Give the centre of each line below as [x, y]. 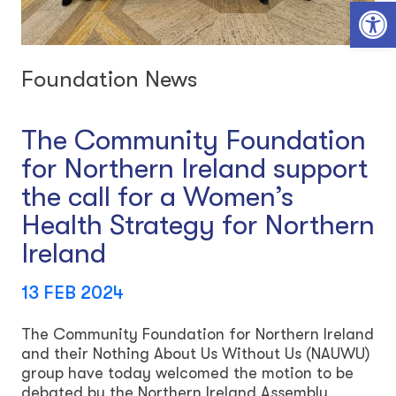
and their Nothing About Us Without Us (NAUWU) [196, 353]
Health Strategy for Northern [198, 225]
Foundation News [109, 79]
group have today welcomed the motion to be [187, 373]
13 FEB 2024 [72, 292]
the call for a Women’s [157, 196]
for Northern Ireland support [194, 168]
